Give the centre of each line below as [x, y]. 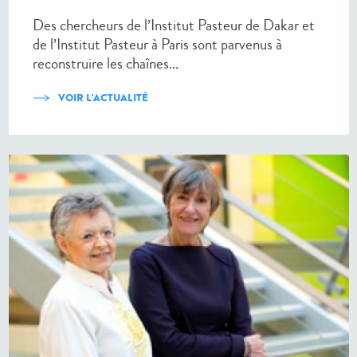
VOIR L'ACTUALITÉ [103, 98]
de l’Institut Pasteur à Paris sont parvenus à [157, 45]
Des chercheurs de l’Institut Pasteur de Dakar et [174, 25]
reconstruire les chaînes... [106, 64]
